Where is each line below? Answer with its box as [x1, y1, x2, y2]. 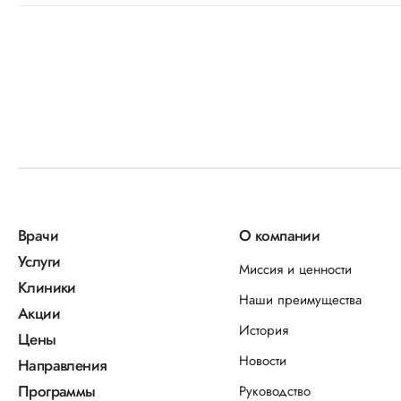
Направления [18, 354, 107, 376]
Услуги [18, 251, 61, 272]
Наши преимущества [239, 290, 363, 310]
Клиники [18, 277, 76, 298]
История [239, 320, 289, 340]
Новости [239, 351, 287, 371]
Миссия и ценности [239, 260, 353, 279]
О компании [239, 225, 320, 246]
